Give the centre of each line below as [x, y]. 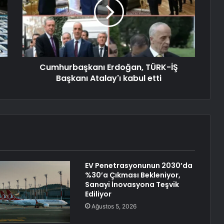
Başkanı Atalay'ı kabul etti [109, 78]
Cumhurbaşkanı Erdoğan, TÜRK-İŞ [109, 67]
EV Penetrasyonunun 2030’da [138, 166]
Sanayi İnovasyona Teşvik [132, 185]
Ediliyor [98, 194]
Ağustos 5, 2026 [114, 206]
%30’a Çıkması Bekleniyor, [132, 175]
